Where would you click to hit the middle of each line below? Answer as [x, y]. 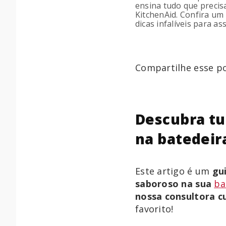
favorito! [154, 209]
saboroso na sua [175, 184]
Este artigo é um [174, 171]
